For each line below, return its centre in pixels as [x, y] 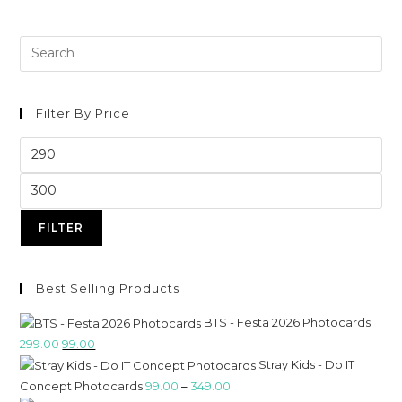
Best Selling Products [108, 288]
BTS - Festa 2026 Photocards [288, 322]
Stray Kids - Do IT [307, 364]
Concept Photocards [82, 385]
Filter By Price [83, 113]
